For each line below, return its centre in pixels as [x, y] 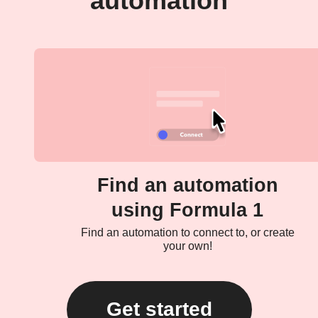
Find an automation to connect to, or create [187, 232]
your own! [187, 246]
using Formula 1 [187, 210]
